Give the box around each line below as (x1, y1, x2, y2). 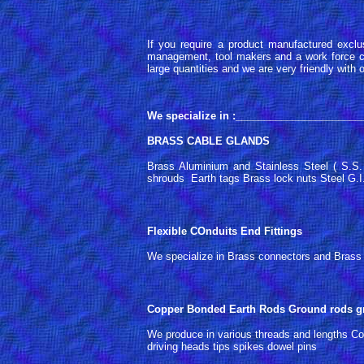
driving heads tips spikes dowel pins (147, 340, 317, 353)
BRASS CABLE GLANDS (147, 135, 270, 147)
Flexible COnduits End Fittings (147, 225, 302, 237)
